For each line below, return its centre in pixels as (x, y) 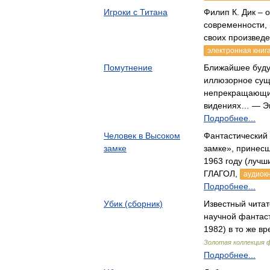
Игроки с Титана (136, 12)
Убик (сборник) (133, 204)
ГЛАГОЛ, (222, 174)
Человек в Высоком (142, 136)
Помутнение (128, 67)
